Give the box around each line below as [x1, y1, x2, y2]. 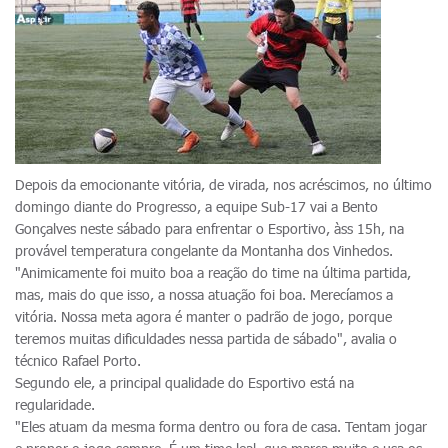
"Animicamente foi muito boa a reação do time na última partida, [15, 264, 411, 281]
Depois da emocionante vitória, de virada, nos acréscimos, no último [15, 176, 432, 193]
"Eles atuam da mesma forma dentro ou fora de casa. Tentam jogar [15, 418, 427, 435]
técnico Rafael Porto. [15, 352, 141, 369]
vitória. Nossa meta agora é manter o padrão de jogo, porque [15, 308, 392, 325]
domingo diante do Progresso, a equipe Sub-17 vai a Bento [15, 198, 378, 215]
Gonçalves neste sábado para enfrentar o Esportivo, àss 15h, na [15, 220, 404, 237]
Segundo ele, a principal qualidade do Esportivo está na [15, 374, 354, 391]
